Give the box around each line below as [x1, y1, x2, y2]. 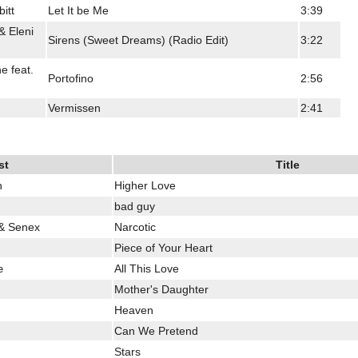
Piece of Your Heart [114, 241, 213, 254]
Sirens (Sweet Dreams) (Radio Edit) [48, 33, 229, 46]
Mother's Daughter [114, 282, 209, 296]
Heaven [114, 303, 153, 316]
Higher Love [114, 178, 176, 192]
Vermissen [48, 101, 101, 114]
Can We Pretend [114, 324, 198, 337]
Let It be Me [48, 3, 109, 17]
